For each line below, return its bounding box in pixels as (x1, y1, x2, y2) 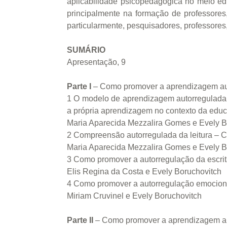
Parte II (67, 216, 93, 225)
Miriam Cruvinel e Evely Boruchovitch (67, 192, 202, 201)
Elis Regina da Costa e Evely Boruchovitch (67, 167, 221, 176)
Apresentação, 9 (67, 58, 126, 67)
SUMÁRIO (67, 46, 105, 55)
